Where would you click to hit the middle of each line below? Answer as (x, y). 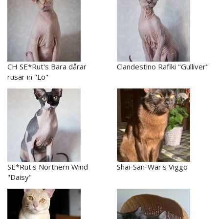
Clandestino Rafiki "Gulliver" (163, 66)
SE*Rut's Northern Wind (48, 166)
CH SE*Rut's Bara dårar (47, 66)
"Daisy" (20, 177)
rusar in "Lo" (28, 77)
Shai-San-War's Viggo (152, 166)
